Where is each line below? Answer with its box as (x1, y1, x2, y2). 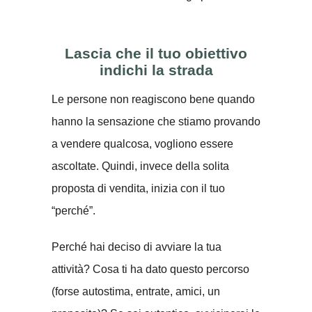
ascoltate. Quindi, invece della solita (52, 159, 229, 172)
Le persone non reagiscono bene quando (52, 93, 255, 105)
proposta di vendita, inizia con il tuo (52, 182, 225, 194)
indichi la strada (99, 61, 213, 78)
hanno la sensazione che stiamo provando (52, 115, 260, 127)
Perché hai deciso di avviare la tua (52, 240, 221, 253)
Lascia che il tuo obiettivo (65, 45, 247, 61)
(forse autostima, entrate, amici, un (52, 285, 220, 297)
